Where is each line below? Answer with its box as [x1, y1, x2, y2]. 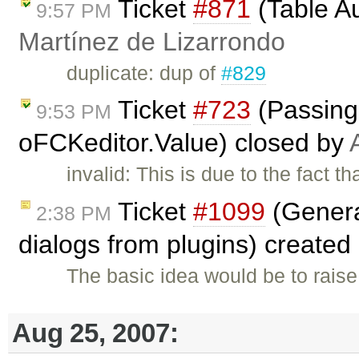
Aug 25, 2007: [12, 317, 179, 348]
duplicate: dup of [67, 61, 222, 84]
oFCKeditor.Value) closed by [18, 128, 349, 158]
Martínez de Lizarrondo [18, 26, 285, 56]
